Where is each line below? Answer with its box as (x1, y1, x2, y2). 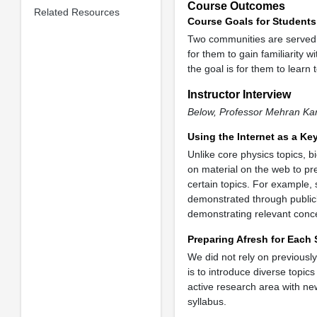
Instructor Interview (187, 88, 291, 100)
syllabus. (187, 295, 226, 307)
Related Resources (33, 6, 120, 18)
